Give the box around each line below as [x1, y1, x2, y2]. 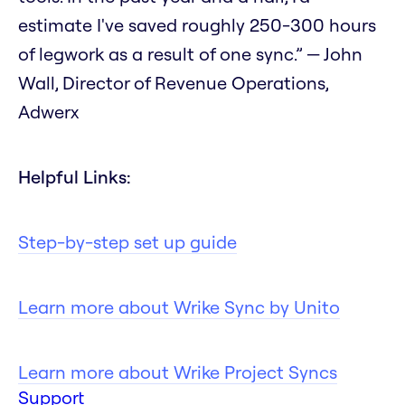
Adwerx [18, 100, 79, 124]
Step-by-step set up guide [18, 231, 237, 254]
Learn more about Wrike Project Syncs [18, 361, 337, 384]
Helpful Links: [18, 165, 131, 189]
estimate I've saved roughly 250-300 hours [18, 14, 376, 37]
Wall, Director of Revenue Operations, [18, 71, 328, 95]
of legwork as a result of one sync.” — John [18, 42, 363, 66]
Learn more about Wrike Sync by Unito [18, 296, 340, 319]
